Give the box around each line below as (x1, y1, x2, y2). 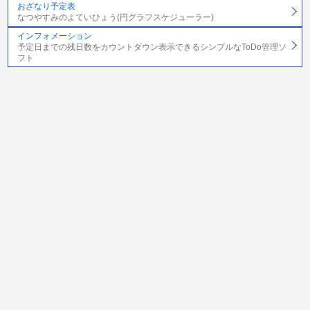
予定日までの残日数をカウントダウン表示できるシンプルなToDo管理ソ (17, 42, 286, 52)
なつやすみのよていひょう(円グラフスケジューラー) (17, 12, 214, 23)
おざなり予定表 (17, 1, 75, 12)
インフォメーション (17, 30, 92, 41)
